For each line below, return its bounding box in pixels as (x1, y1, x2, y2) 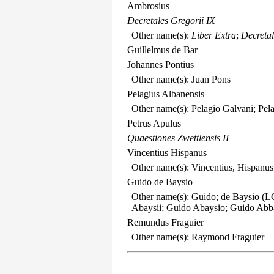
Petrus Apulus (127, 118, 181, 128)
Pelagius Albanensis (127, 89, 204, 99)
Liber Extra (191, 30, 236, 40)
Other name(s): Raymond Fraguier (131, 232, 264, 242)
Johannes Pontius (127, 59, 194, 70)
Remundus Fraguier (127, 217, 204, 228)
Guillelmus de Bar (127, 45, 198, 55)
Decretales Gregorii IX (127, 15, 215, 26)
